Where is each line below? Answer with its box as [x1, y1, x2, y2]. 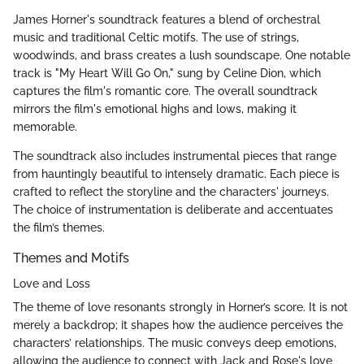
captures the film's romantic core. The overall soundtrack [13, 84, 318, 98]
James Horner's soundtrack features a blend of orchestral [13, 13, 320, 27]
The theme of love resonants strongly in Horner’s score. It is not [13, 301, 348, 314]
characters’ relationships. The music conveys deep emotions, [13, 336, 336, 350]
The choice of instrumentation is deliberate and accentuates [13, 203, 333, 217]
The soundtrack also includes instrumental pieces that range [13, 149, 336, 163]
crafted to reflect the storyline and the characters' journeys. [13, 185, 329, 199]
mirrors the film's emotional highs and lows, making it [13, 102, 297, 116]
